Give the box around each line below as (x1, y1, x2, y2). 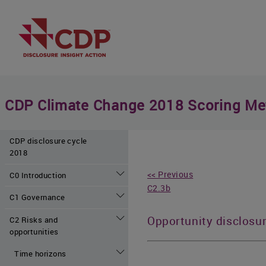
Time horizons (14, 248, 66, 259)
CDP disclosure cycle (9, 135, 87, 147)
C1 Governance (9, 192, 65, 203)
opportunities (9, 226, 59, 237)
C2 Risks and (9, 214, 58, 226)
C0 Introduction (9, 169, 66, 180)
